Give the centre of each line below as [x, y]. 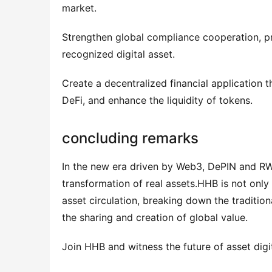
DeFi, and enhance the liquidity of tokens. [157, 100]
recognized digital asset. [118, 54]
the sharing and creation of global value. [155, 217]
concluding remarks [130, 138]
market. [79, 8]
